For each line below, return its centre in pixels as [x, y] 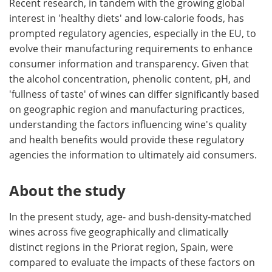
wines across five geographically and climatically [119, 232]
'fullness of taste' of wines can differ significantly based [134, 94]
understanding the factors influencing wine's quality [128, 125]
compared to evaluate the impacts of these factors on [132, 263]
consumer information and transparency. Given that [129, 64]
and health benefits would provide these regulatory [127, 140]
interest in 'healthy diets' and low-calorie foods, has [127, 19]
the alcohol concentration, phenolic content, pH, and [130, 79]
